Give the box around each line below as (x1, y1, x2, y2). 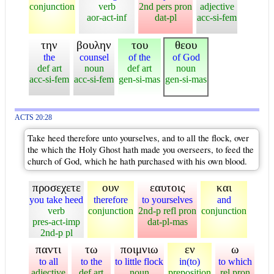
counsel (79, 51, 109, 62)
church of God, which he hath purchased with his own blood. (28, 155, 247, 167)
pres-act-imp (32, 216, 80, 227)
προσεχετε (32, 180, 81, 194)
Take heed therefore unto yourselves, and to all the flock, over (28, 131, 249, 144)
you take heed (29, 194, 83, 205)
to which (218, 256, 252, 267)
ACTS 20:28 (15, 113, 52, 122)
